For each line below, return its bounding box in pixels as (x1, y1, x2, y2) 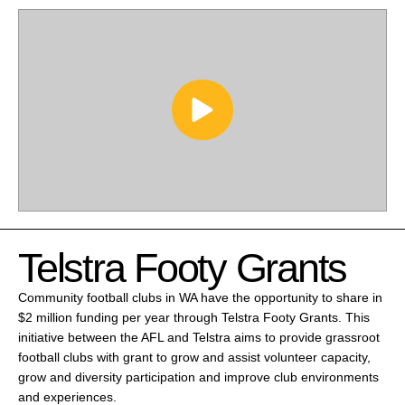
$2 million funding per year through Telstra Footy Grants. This (18, 309, 370, 325)
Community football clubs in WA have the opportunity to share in (18, 289, 382, 305)
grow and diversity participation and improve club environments (18, 369, 379, 384)
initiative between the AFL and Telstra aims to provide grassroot (18, 329, 380, 344)
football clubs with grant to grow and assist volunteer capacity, (18, 349, 371, 364)
